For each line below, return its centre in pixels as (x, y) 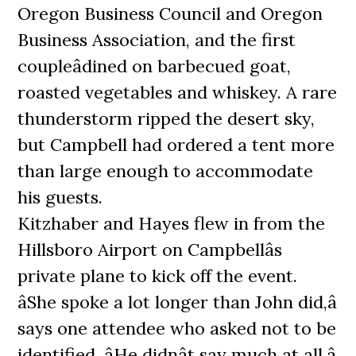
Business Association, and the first (157, 40)
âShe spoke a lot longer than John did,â (178, 302)
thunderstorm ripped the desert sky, (166, 118)
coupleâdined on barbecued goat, (155, 66)
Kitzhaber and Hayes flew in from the (172, 223)
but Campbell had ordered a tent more (176, 145)
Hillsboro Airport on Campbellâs (150, 250)
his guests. (60, 197)
